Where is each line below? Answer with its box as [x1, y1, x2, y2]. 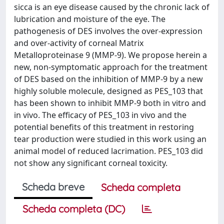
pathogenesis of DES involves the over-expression [14, 25, 202, 36]
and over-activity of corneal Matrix [14, 37, 143, 48]
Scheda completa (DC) [22, 202, 125, 215]
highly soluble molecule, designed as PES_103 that [14, 85, 203, 96]
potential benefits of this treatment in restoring [14, 121, 194, 132]
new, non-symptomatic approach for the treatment [14, 61, 207, 72]
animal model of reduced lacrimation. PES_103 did [14, 145, 203, 156]
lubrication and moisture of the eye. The [14, 13, 165, 24]
